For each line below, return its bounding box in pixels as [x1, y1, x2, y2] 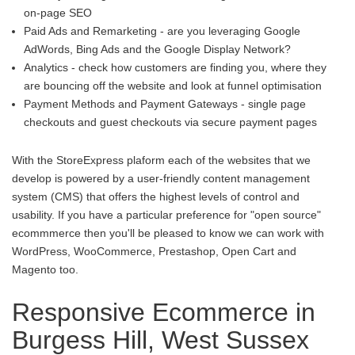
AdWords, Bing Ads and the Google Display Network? [24, 43, 291, 55]
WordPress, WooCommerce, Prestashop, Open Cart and [12, 245, 296, 258]
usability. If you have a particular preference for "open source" [12, 208, 321, 221]
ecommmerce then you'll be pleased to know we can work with [12, 227, 324, 239]
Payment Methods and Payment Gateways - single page [24, 97, 306, 110]
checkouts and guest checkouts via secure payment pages [24, 116, 317, 128]
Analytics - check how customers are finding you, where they [24, 61, 326, 74]
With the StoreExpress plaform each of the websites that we [12, 154, 311, 166]
